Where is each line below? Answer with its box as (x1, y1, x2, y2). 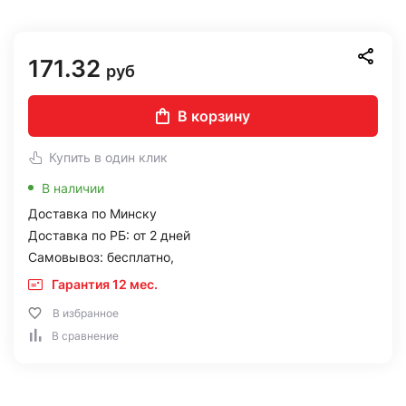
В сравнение (52, 329, 119, 343)
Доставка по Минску (28, 206, 157, 221)
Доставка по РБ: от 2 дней (28, 227, 190, 243)
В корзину (178, 107, 250, 125)
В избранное (53, 306, 119, 320)
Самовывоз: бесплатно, (28, 249, 174, 265)
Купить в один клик (49, 150, 168, 165)
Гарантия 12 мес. (52, 276, 158, 292)
